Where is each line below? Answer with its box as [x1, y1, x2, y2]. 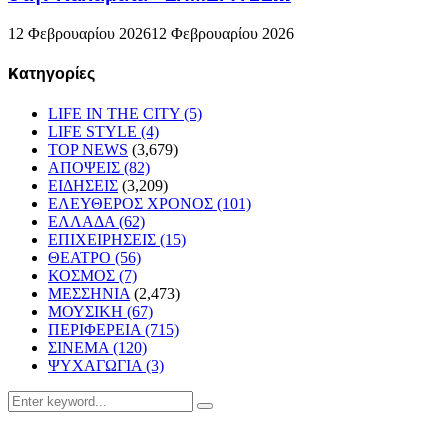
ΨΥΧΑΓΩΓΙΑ [48, 356, 146, 374]
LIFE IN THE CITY [48, 104, 184, 122]
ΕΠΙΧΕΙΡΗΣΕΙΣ [48, 230, 160, 248]
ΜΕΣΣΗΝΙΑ [48, 284, 130, 302]
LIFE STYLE [48, 122, 141, 140]
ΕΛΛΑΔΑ [48, 212, 119, 230]
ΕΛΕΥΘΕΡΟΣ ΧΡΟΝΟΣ [48, 194, 217, 212]
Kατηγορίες [8, 64, 95, 84]
